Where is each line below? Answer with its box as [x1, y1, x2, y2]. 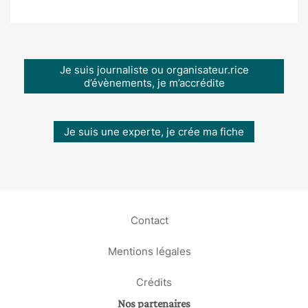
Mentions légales [107, 244, 191, 257]
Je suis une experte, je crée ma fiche [64, 125, 244, 138]
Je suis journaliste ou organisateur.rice [59, 63, 249, 76]
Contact [130, 213, 168, 226]
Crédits [136, 275, 172, 288]
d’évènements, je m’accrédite [83, 76, 225, 89]
